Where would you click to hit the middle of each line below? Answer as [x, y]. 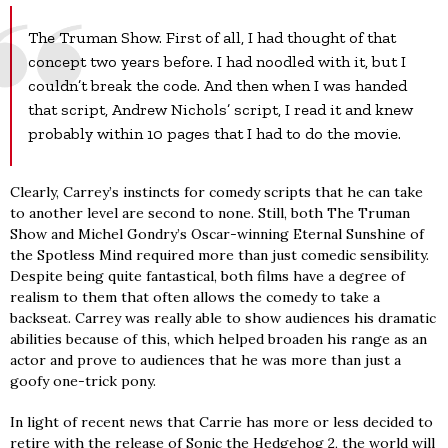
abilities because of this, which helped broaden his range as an [218, 339]
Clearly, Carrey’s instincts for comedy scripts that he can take [216, 192]
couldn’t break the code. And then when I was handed [218, 86]
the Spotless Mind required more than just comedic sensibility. [219, 255]
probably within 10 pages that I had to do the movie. [215, 134]
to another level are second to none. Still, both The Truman [210, 213]
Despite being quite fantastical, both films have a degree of [207, 276]
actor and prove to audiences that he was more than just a [205, 360]
